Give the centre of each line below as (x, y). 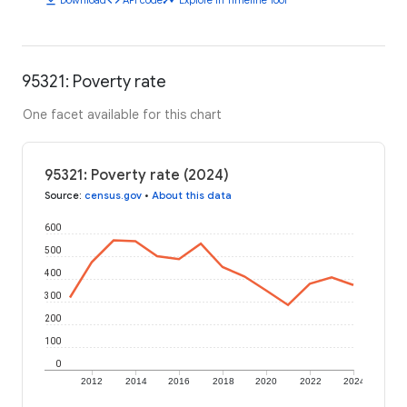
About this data (192, 195)
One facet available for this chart (122, 114)
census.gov (113, 195)
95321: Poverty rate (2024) (137, 175)
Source (62, 195)
